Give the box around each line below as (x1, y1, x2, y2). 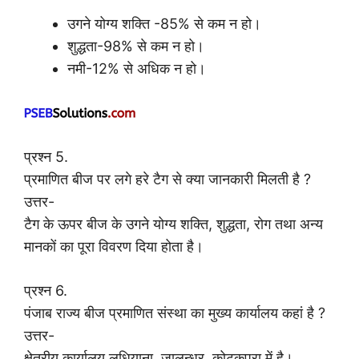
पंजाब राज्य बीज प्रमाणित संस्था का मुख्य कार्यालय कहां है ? (24, 305, 325, 322)
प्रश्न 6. (24, 282, 67, 300)
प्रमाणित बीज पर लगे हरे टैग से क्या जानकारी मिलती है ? (24, 171, 311, 188)
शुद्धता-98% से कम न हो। (67, 38, 204, 55)
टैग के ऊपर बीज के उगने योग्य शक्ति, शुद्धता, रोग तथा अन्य (24, 216, 323, 233)
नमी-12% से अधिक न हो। (67, 60, 206, 78)
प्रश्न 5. (24, 148, 68, 166)
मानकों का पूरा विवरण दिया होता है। (24, 238, 204, 256)
